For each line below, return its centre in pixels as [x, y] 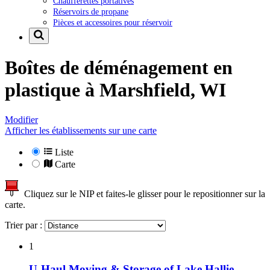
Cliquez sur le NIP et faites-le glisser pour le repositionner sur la [142, 193]
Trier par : [25, 225]
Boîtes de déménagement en [119, 68]
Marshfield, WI [163, 90]
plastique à [52, 90]
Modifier [21, 119]
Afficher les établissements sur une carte [81, 130]
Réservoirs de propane [91, 11]
